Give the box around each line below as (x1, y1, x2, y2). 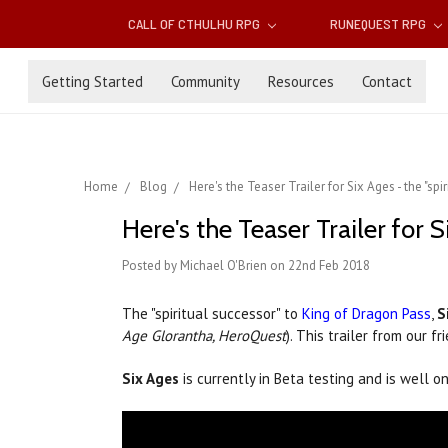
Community (171, 71, 240, 91)
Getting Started (42, 71, 143, 91)
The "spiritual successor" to (122, 304, 302, 324)
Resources (268, 71, 334, 91)
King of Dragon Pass (302, 304, 431, 324)
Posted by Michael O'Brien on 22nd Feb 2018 (122, 257, 370, 275)
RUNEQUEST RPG (329, 15, 429, 33)
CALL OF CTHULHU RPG (128, 15, 264, 33)
